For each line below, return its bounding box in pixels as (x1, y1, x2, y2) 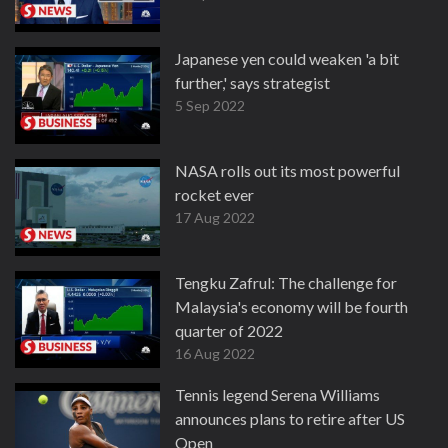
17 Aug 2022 (175, 209, 255, 226)
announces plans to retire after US (175, 409, 405, 428)
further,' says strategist (175, 73, 330, 92)
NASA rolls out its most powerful (175, 161, 400, 180)
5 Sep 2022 (175, 97, 245, 114)
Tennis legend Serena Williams (175, 385, 380, 404)
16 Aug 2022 (175, 345, 255, 362)
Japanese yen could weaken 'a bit (175, 49, 399, 68)
